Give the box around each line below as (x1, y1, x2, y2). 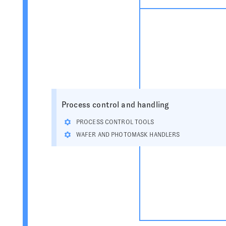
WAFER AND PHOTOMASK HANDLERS (76, 131, 180, 138)
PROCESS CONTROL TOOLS (76, 119, 154, 126)
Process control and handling (62, 100, 169, 109)
